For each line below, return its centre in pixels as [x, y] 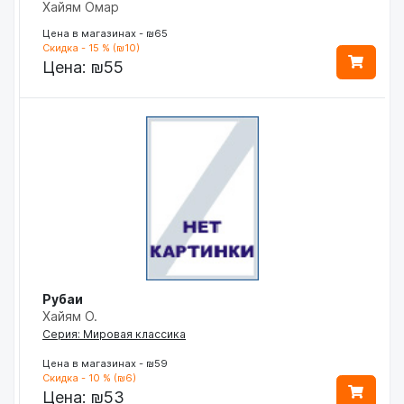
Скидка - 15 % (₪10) [91, 47]
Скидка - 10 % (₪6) [89, 377]
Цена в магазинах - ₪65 [105, 33]
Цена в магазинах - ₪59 [105, 363]
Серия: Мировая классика [114, 334]
